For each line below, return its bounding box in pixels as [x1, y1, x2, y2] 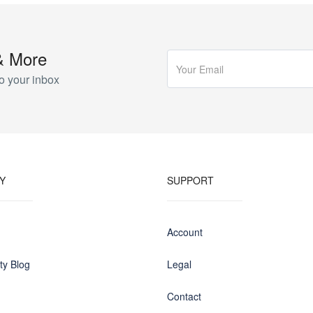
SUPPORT [167, 173, 214, 187]
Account [167, 225, 203, 239]
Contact [167, 289, 201, 303]
